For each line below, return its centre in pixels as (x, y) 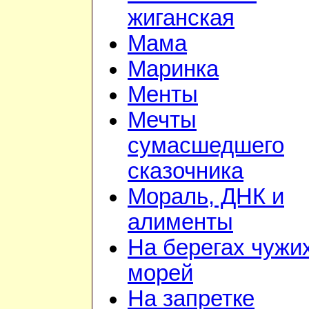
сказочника (186, 171)
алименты (180, 222)
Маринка (173, 69)
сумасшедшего (206, 146)
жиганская (181, 18)
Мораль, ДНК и (206, 197)
